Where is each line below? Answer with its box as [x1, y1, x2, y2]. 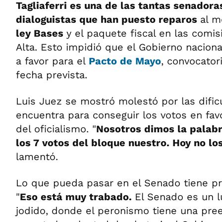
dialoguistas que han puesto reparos [16, 13, 200, 25]
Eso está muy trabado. [20, 191, 135, 203]
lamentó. [16, 151, 58, 163]
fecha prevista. [16, 69, 87, 81]
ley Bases [16, 27, 66, 39]
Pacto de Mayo [89, 55, 161, 67]
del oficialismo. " [16, 123, 96, 135]
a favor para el [16, 55, 89, 67]
